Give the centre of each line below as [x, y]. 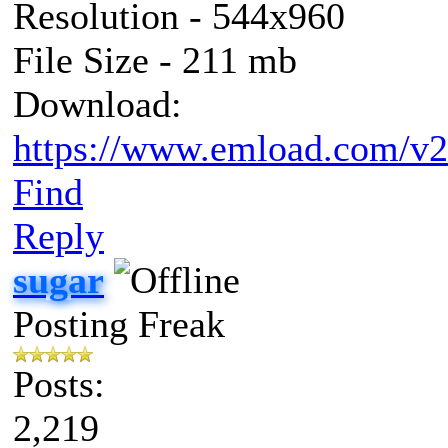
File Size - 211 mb [155, 59]
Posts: [59, 383]
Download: [97, 103]
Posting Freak [119, 323]
